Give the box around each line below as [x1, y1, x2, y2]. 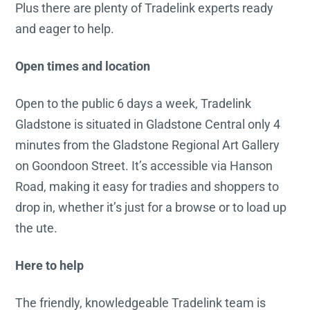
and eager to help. [15, 21, 115, 36]
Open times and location [15, 58, 151, 73]
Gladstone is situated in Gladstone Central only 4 [15, 116, 281, 131]
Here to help [15, 257, 84, 273]
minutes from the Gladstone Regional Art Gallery [15, 137, 280, 152]
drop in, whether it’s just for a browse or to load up [15, 199, 287, 215]
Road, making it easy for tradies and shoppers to [15, 179, 280, 194]
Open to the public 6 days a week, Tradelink [15, 95, 252, 111]
